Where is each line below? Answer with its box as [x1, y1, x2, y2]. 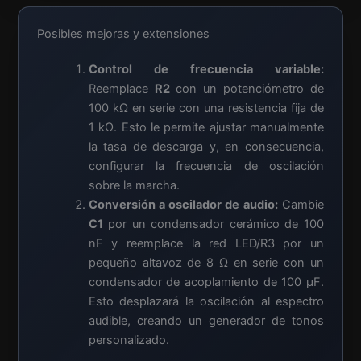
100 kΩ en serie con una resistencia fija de [88, 100, 324, 115]
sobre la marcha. [88, 177, 180, 193]
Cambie [277, 197, 324, 212]
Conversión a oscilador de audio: [88, 197, 278, 212]
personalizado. [88, 332, 169, 347]
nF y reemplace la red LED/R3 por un [88, 235, 324, 251]
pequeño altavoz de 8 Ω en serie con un [88, 255, 324, 270]
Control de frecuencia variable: [88, 61, 324, 77]
